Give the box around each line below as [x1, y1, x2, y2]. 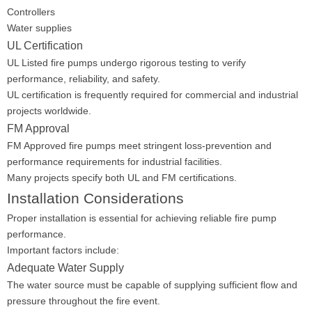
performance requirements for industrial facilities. [7, 156, 222, 167]
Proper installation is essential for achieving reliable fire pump [7, 212, 276, 224]
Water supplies [7, 22, 72, 33]
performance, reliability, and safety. [7, 73, 160, 84]
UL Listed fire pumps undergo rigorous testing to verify [7, 57, 246, 68]
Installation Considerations [7, 190, 184, 206]
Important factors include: [7, 244, 119, 256]
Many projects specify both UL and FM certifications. [7, 172, 237, 183]
